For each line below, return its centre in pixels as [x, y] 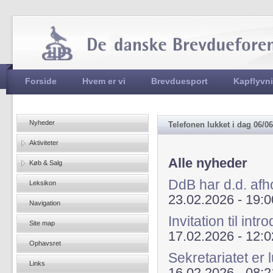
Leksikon [43, 183]
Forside [41, 81]
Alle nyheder [208, 163]
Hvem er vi [104, 81]
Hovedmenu [49, 48]
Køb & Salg [46, 163]
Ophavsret [45, 243]
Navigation [45, 203]
